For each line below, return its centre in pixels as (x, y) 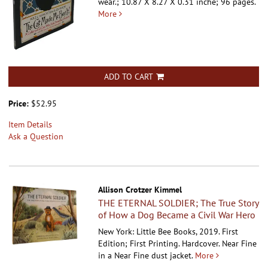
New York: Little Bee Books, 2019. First (168, 231)
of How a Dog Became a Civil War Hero (177, 214)
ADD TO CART (128, 76)
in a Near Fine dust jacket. (146, 255)
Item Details (30, 124)
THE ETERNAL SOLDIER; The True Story (179, 202)
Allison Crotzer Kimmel (140, 189)
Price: (20, 103)
